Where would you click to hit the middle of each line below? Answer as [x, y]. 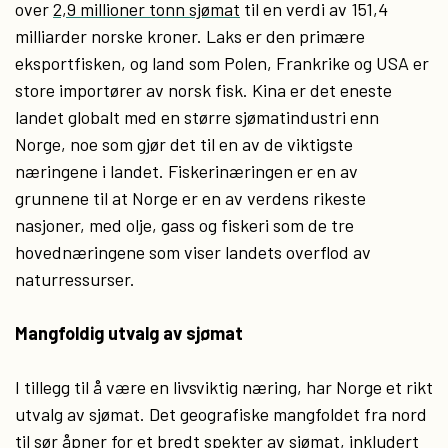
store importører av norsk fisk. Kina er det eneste [203, 90]
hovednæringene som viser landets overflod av [193, 252]
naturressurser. [75, 279]
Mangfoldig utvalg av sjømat [129, 333]
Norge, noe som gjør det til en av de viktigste [184, 144]
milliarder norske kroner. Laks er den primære [190, 36]
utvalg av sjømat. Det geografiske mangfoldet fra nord [221, 414]
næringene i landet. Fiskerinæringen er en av [186, 171]
